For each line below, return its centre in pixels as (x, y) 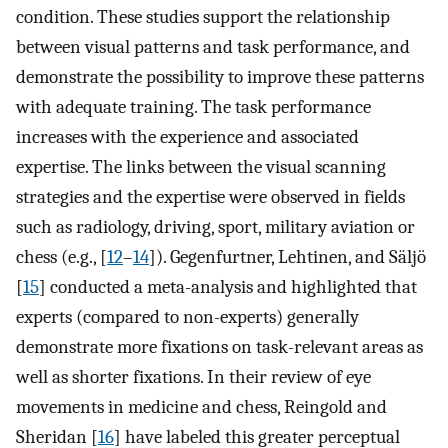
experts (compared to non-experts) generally (187, 316)
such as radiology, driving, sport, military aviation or (215, 226)
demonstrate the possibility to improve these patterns (220, 76)
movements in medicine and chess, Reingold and (201, 406)
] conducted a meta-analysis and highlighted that (228, 286)
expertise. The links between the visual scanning (201, 166)
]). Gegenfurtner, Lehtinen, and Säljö (287, 256)
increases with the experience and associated (187, 136)
